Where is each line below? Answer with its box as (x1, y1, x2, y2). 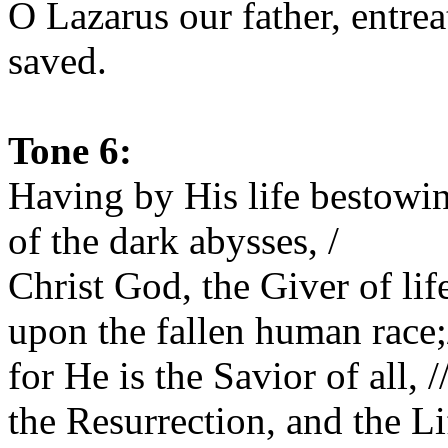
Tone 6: (8, 129, 132, 172)
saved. (8, 39, 107, 82)
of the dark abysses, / (8, 219, 339, 262)
